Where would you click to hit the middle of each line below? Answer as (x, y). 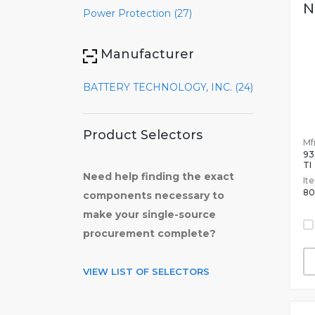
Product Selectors (143, 135)
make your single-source (149, 214)
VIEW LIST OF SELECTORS (146, 271)
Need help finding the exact (159, 176)
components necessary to (154, 195)
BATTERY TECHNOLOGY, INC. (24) (168, 87)
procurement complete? (149, 233)
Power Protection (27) (137, 13)
